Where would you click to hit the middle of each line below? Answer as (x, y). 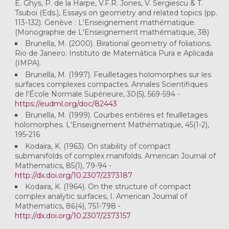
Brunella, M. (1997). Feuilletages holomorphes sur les (118, 74)
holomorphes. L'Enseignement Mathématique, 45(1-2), (112, 125)
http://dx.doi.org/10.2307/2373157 (73, 216)
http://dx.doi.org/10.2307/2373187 (74, 175)
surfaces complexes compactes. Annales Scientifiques (111, 84)
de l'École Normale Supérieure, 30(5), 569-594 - (98, 94)
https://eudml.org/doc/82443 (66, 104)
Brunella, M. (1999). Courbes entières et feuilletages (117, 115)
